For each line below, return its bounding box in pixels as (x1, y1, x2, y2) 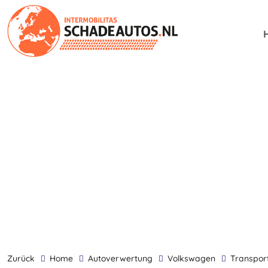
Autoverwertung (93, 253, 153, 264)
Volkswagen (173, 253, 215, 264)
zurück (13, 253, 35, 264)
